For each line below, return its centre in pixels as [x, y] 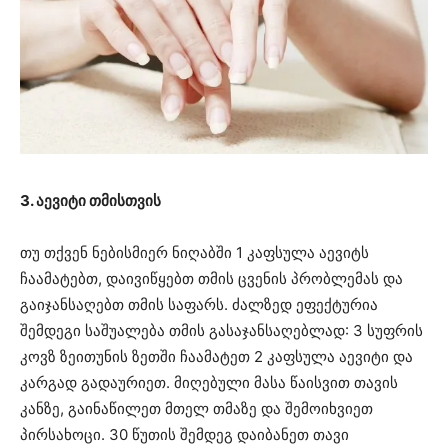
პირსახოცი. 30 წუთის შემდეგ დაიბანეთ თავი [184, 435]
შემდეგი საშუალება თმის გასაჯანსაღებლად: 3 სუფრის [221, 331]
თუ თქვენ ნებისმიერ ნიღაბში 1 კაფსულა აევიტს [194, 253]
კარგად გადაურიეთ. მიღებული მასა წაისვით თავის [209, 383]
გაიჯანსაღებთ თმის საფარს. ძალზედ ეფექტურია [199, 305]
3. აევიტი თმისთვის [90, 201]
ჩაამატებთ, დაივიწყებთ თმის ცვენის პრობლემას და [211, 279]
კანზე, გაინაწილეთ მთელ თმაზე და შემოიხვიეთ [196, 409]
